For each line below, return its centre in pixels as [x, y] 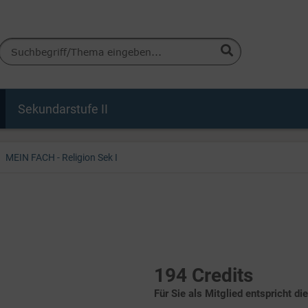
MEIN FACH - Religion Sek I [62, 157]
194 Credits [203, 275]
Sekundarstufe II [63, 109]
